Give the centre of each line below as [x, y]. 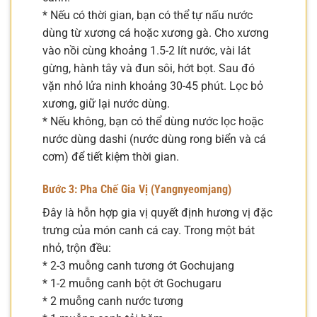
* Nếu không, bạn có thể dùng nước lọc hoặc [153, 121]
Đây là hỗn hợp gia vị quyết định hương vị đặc [157, 212]
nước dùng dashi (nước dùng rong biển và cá [154, 139]
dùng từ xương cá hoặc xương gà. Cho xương [156, 33]
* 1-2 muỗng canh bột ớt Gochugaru [132, 283]
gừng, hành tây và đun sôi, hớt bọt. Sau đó [149, 68]
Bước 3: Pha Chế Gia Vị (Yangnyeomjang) [137, 189]
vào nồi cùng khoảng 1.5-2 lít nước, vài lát [146, 50]
